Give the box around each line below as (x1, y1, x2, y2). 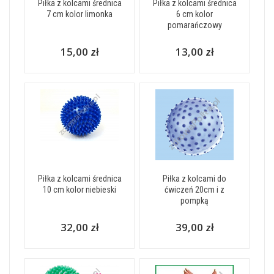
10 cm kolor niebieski (43, 185, 116, 194)
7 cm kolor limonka (46, 9, 113, 19)
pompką (180, 196, 209, 206)
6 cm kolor (176, 9, 213, 19)
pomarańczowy (167, 20, 222, 30)
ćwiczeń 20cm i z (165, 185, 224, 194)
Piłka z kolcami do (163, 174, 226, 183)
